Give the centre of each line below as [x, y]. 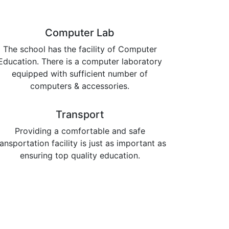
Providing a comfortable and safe [80, 131]
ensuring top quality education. [80, 155]
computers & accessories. [80, 86]
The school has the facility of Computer [80, 49]
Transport [80, 114]
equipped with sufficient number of [80, 73]
